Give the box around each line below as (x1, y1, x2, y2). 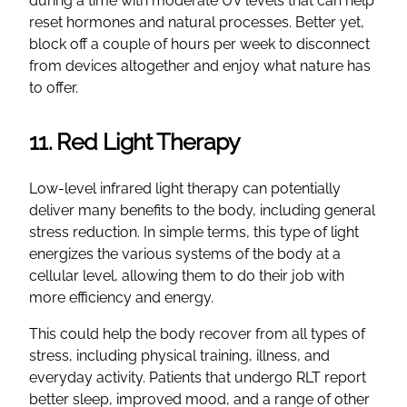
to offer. (29, 78, 78, 96)
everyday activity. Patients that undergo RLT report (29, 368, 366, 386)
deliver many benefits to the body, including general (29, 201, 375, 219)
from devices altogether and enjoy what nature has (29, 56, 371, 74)
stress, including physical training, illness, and (29, 346, 330, 364)
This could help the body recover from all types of (29, 324, 365, 342)
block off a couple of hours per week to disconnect (29, 35, 370, 53)
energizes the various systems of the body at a (29, 244, 341, 263)
